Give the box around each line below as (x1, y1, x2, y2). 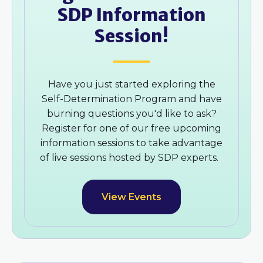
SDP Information (57, 4, 206, 26)
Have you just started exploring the (48, 79, 215, 90)
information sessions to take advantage (41, 137, 222, 149)
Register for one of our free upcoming (42, 123, 221, 134)
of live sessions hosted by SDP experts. (40, 152, 221, 164)
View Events (102, 191, 161, 203)
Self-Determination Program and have (41, 93, 222, 105)
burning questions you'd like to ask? (46, 108, 217, 120)
